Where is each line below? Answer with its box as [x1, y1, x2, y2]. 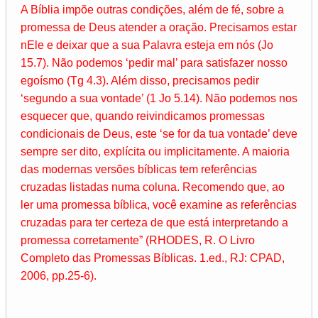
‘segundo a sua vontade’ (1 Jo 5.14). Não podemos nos [21, 92, 297, 105]
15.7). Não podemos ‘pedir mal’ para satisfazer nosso [21, 57, 287, 70]
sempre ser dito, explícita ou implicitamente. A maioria [21, 146, 290, 158]
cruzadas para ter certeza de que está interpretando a [21, 216, 288, 229]
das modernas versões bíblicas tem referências [21, 163, 257, 176]
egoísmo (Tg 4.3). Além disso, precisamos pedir [21, 75, 259, 87]
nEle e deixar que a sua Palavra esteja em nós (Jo [21, 39, 273, 52]
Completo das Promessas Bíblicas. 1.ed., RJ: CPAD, [21, 252, 285, 265]
